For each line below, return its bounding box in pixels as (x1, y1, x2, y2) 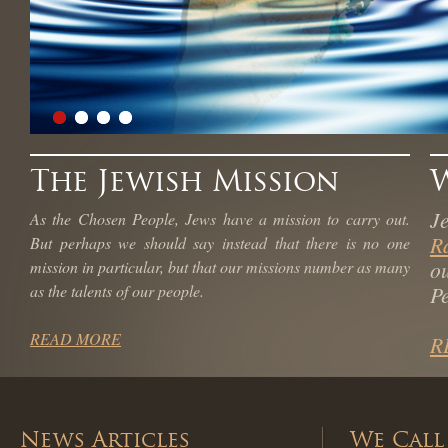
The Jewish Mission (30, 163, 339, 199)
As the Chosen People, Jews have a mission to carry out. (30, 208, 410, 229)
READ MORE (30, 328, 121, 349)
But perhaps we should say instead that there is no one (30, 232, 410, 253)
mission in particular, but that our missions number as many (30, 256, 410, 277)
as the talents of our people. (30, 280, 204, 301)
